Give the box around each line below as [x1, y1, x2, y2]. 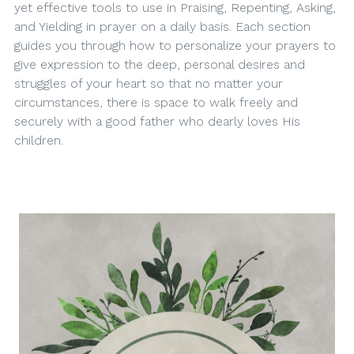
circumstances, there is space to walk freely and [13, 95, 298, 110]
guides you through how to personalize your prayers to [13, 38, 336, 53]
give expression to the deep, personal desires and [13, 57, 305, 72]
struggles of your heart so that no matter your [13, 76, 283, 91]
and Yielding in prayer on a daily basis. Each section [13, 19, 311, 34]
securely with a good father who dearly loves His [13, 114, 300, 129]
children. [13, 133, 63, 148]
